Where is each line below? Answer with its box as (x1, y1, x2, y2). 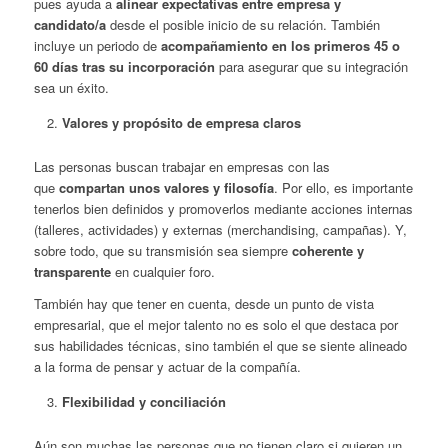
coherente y (291, 241, 364, 261)
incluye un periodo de (33, 36, 161, 56)
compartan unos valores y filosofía (58, 178, 274, 198)
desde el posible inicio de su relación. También (105, 15, 380, 35)
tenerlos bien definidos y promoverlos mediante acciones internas (33, 199, 413, 219)
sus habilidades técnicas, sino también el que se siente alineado (33, 336, 407, 356)
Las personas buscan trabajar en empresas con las (33, 157, 330, 177)
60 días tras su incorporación (33, 57, 215, 77)
